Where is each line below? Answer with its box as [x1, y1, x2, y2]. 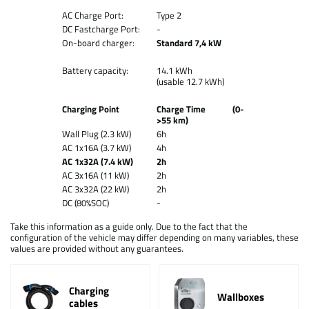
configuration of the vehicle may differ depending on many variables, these [10, 230, 299, 244]
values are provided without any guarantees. [10, 241, 183, 255]
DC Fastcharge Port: [61, 22, 140, 36]
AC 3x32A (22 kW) [61, 182, 129, 196]
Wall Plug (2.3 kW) [61, 127, 131, 141]
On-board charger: [61, 36, 134, 50]
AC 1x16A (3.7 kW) [61, 141, 131, 154]
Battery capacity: [61, 63, 128, 77]
